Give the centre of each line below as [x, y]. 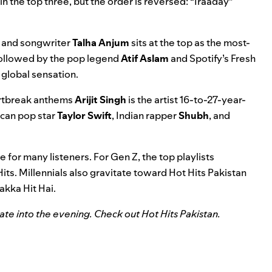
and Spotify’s [200, 59]
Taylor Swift [84, 116]
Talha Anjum [101, 43]
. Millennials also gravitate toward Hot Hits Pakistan [131, 173]
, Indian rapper [145, 116]
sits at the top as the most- [190, 43]
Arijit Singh [100, 100]
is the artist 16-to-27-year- [186, 100]
